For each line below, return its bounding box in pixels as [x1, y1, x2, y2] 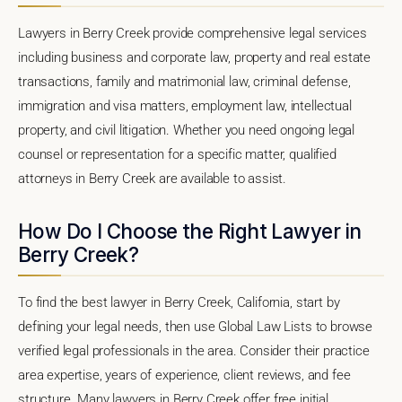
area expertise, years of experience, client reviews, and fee [18, 366, 351, 383]
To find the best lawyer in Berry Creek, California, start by [18, 293, 340, 310]
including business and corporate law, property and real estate [18, 48, 371, 66]
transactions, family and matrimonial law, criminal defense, [18, 73, 351, 90]
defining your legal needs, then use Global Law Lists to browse [18, 318, 373, 335]
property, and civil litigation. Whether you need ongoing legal [18, 121, 355, 138]
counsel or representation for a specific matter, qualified [18, 145, 336, 162]
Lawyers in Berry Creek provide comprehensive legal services [18, 24, 367, 41]
